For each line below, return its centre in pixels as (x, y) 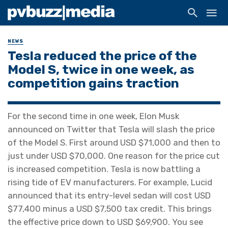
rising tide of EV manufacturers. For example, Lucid (110, 182)
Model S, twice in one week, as (101, 69)
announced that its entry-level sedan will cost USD (109, 196)
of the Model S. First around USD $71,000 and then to (114, 143)
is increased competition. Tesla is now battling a (104, 169)
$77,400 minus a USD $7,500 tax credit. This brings (110, 209)
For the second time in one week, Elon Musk (93, 116)
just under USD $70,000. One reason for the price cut (114, 156)
